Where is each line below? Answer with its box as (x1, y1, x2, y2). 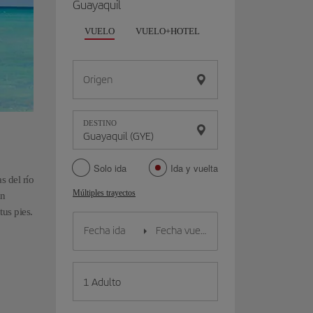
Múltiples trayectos (73, 188, 136, 198)
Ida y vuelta (170, 161, 218, 175)
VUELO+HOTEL (136, 26, 200, 36)
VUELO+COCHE (221, 26, 286, 36)
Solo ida (94, 161, 126, 175)
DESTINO (83, 119, 117, 127)
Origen (83, 73, 112, 86)
